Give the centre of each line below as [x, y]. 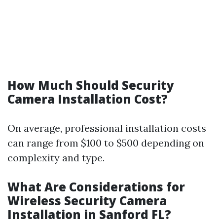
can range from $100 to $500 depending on [106, 143]
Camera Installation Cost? [88, 99]
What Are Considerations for [96, 187]
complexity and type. [56, 158]
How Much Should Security [91, 85]
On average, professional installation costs [107, 128]
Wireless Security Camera [87, 201]
